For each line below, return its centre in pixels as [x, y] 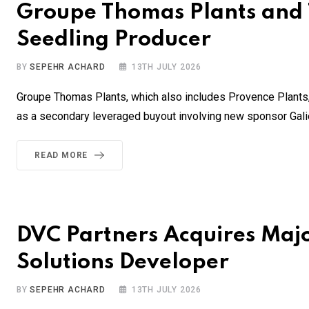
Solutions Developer [123, 263]
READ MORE [61, 156]
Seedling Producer [114, 40]
